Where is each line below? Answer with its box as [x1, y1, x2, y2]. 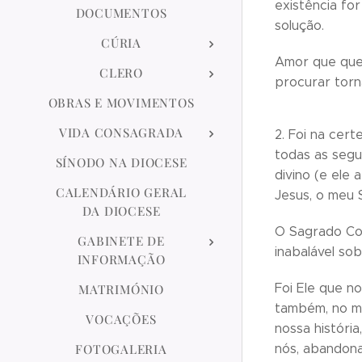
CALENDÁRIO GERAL [55, 184, 187, 200]
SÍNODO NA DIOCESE [55, 154, 187, 170]
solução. [275, 18, 324, 34]
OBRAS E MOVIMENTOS [48, 95, 195, 111]
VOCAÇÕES [86, 311, 157, 327]
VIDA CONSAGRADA [58, 124, 184, 141]
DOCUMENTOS [75, 5, 167, 21]
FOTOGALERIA [75, 341, 167, 357]
